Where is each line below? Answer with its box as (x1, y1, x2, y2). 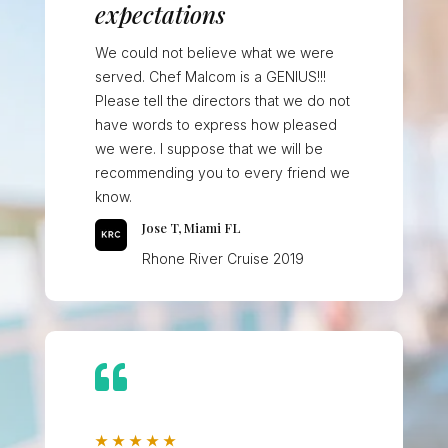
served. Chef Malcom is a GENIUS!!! (94, 68, 326, 86)
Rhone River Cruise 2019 (141, 250, 304, 268)
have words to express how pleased (94, 116, 337, 134)
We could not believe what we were (94, 44, 334, 62)
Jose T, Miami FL (141, 219, 241, 237)
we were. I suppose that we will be (94, 140, 323, 158)
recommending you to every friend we (94, 164, 350, 182)
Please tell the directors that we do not (94, 92, 350, 110)
